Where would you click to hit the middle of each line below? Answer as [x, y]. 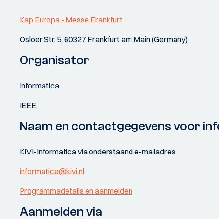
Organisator [55, 60]
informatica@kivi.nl [52, 171]
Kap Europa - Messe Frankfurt [71, 20]
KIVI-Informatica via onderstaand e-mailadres [98, 152]
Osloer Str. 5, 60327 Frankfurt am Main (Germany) [104, 39]
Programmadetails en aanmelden [76, 191]
